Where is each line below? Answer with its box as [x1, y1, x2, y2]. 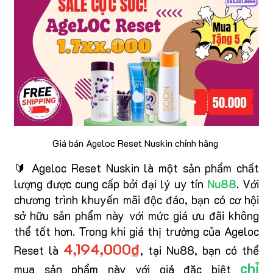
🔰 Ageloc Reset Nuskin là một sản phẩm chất [14, 160, 259, 175]
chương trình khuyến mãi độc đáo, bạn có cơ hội [14, 191, 259, 207]
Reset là [14, 242, 63, 258]
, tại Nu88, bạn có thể [140, 242, 259, 258]
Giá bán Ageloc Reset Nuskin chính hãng [52, 136, 218, 149]
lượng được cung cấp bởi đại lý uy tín [14, 175, 208, 191]
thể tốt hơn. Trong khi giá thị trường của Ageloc [14, 223, 259, 239]
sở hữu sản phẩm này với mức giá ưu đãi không [14, 207, 259, 223]
